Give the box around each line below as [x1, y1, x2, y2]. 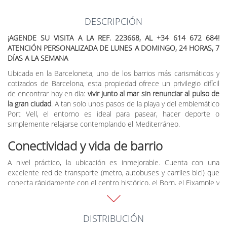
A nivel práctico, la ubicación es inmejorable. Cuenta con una [8, 158, 219, 168]
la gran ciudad [8, 99, 51, 109]
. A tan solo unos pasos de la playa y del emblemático [51, 99, 219, 109]
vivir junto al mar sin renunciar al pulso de [87, 89, 220, 99]
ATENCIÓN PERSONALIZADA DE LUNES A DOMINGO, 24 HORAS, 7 [8, 43, 219, 53]
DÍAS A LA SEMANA [8, 53, 68, 63]
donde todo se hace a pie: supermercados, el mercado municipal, [8, 198, 219, 208]
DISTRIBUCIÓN [83, 212, 144, 225]
